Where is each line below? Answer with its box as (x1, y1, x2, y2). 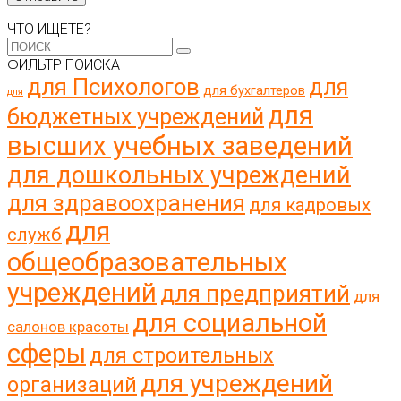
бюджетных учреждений (7, 104, 264, 131)
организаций (7, 372, 137, 398)
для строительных (90, 343, 274, 369)
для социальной (132, 308, 327, 339)
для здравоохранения (7, 190, 245, 218)
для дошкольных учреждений (7, 161, 351, 191)
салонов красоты (7, 318, 129, 337)
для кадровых (249, 194, 371, 217)
